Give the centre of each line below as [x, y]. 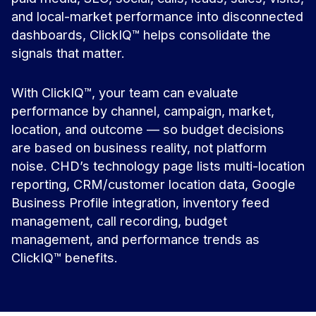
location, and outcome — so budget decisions [148, 129]
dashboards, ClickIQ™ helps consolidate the [141, 35]
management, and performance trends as [135, 239]
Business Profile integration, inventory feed [140, 202]
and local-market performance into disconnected [157, 17]
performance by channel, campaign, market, [143, 110]
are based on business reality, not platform [139, 147]
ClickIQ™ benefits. [65, 257]
